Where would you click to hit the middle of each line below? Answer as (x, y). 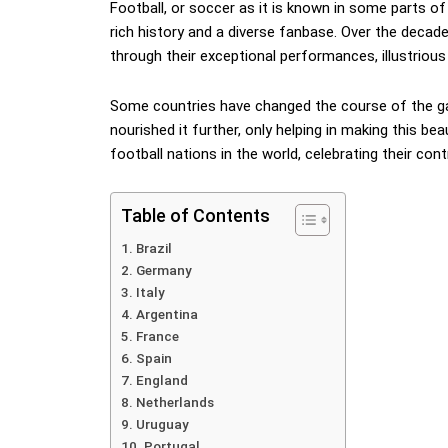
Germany (163, 270)
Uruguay (162, 424)
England (161, 380)
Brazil (153, 248)
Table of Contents (195, 216)
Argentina (166, 314)
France (157, 336)
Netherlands (174, 402)
